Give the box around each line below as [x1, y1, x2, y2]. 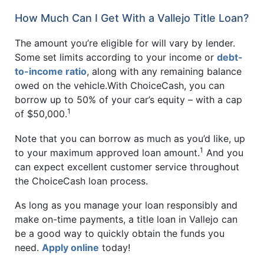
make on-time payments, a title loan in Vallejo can [15, 213, 237, 226]
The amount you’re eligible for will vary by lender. [15, 37, 235, 49]
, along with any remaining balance [87, 65, 242, 78]
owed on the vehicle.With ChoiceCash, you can [15, 80, 225, 92]
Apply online [42, 242, 99, 254]
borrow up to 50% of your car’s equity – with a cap [15, 94, 242, 106]
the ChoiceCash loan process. [15, 174, 148, 187]
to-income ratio [15, 65, 87, 78]
